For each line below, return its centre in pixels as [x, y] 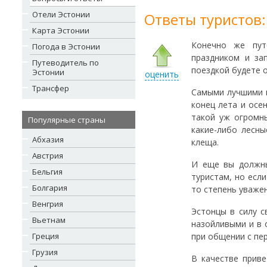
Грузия [45, 252]
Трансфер [51, 88]
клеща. [205, 142]
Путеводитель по [66, 63]
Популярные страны [67, 120]
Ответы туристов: [205, 19]
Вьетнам [49, 220]
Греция [46, 236]
